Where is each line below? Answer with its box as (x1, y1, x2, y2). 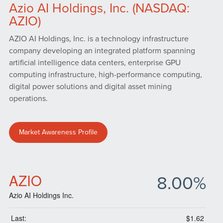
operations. (8, 94, 48, 104)
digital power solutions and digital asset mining (8, 82, 172, 92)
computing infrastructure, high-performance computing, (8, 70, 202, 80)
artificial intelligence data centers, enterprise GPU (8, 58, 181, 68)
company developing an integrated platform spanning (8, 46, 195, 56)
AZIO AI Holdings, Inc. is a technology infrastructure (8, 34, 189, 44)
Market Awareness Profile (18, 128, 98, 137)
